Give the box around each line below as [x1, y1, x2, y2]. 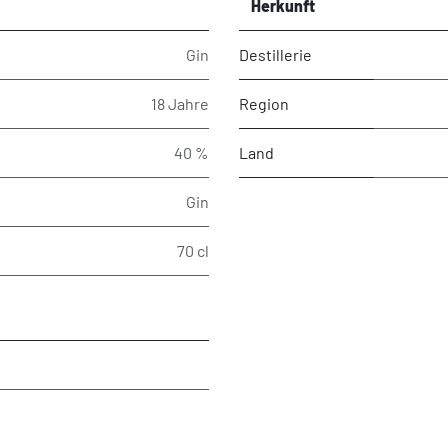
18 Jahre [151, 93, 209, 113]
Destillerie [239, 44, 312, 64]
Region [239, 93, 289, 113]
